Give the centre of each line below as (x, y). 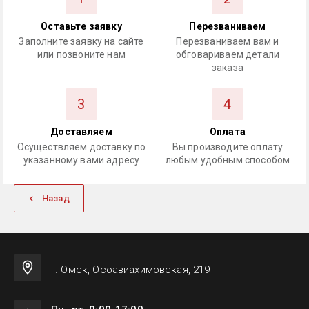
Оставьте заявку (81, 26)
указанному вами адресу (81, 160)
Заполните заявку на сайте (81, 41)
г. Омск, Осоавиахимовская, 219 (131, 270)
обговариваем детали (228, 54)
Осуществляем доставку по (81, 147)
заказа (228, 68)
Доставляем (81, 132)
